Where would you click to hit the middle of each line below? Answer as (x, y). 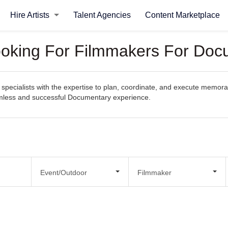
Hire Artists (31, 15)
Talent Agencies (102, 15)
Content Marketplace (182, 15)
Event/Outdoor (63, 172)
